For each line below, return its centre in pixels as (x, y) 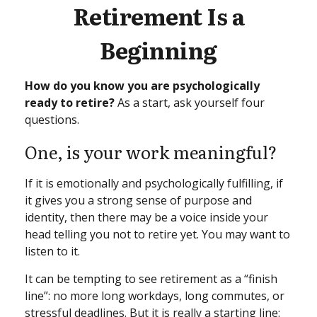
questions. (52, 120)
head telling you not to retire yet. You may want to (157, 234)
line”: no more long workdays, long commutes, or (155, 296)
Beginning (158, 50)
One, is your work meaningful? (151, 152)
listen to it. (52, 251)
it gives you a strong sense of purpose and (138, 200)
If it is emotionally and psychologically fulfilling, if (154, 183)
